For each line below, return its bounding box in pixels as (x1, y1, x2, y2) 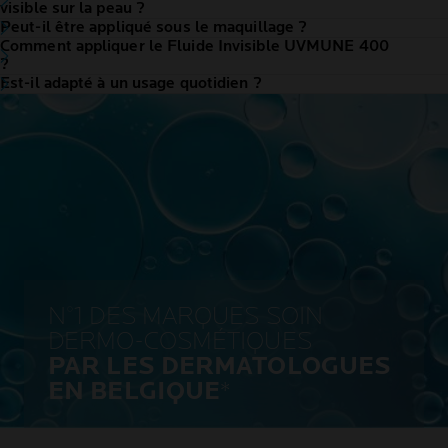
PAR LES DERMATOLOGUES (48, 351, 392, 383)
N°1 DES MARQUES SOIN (48, 301, 324, 333)
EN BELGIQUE (48, 376, 221, 408)
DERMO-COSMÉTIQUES (48, 326, 312, 358)
